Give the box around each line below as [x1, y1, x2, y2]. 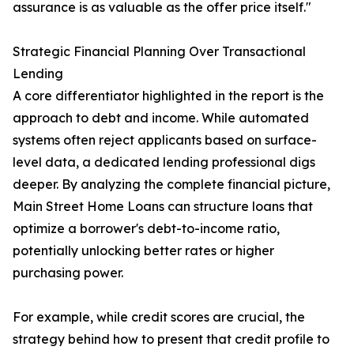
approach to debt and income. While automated [13, 110, 309, 126]
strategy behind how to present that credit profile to [13, 331, 330, 348]
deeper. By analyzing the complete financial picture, [13, 176, 330, 193]
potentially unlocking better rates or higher [13, 243, 274, 259]
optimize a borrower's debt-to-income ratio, [13, 220, 280, 237]
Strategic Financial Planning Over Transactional [13, 43, 306, 60]
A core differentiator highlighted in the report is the [13, 88, 324, 104]
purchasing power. [13, 265, 123, 281]
